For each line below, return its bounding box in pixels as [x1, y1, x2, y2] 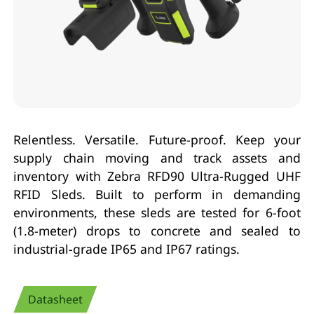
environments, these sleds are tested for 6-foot [13, 203, 301, 221]
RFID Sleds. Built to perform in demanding [13, 185, 301, 203]
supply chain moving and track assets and [13, 149, 301, 166]
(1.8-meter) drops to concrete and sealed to [13, 221, 301, 239]
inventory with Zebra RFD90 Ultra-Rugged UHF [13, 167, 301, 184]
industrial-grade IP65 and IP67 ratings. [13, 240, 240, 257]
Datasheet [28, 291, 83, 307]
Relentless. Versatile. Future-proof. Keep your [13, 130, 301, 148]
